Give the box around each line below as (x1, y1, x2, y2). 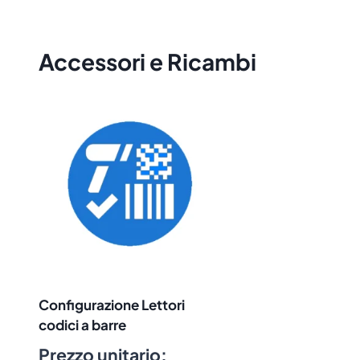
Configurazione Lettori (39, 295, 185, 313)
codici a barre (39, 315, 126, 333)
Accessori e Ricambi (39, 47, 256, 76)
